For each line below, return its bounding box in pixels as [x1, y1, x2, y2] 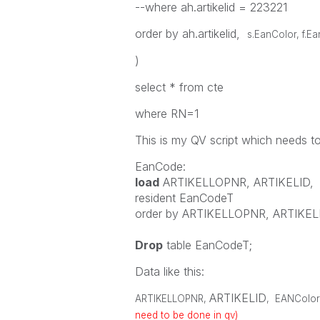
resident [134, 191, 176, 205]
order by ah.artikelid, [134, 26, 247, 41]
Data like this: [134, 264, 204, 279]
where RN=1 [134, 106, 199, 121]
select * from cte [134, 80, 224, 94]
